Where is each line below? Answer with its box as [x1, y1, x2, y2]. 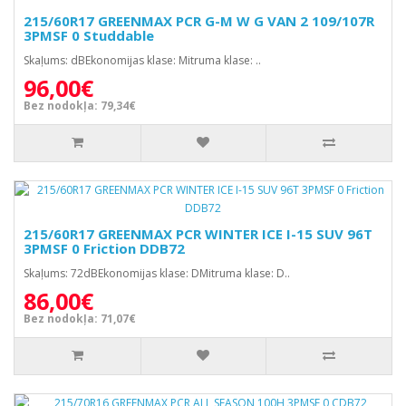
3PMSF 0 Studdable [24, 26, 154, 44]
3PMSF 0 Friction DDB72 [24, 239, 185, 257]
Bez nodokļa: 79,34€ [24, 98, 136, 113]
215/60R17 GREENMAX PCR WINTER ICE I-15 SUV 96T [24, 225, 372, 243]
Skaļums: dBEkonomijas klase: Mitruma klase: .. [24, 53, 261, 68]
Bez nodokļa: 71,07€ [24, 311, 136, 326]
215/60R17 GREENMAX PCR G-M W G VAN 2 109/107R [24, 12, 374, 30]
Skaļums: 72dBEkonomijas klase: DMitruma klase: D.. [24, 266, 290, 281]
